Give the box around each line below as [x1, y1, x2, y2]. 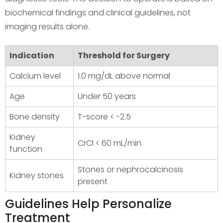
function [9, 143, 42, 155]
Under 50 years [78, 90, 136, 102]
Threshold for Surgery [78, 49, 170, 61]
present [78, 175, 108, 187]
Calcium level [9, 70, 61, 82]
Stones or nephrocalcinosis [78, 163, 183, 175]
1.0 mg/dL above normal [78, 70, 170, 82]
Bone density [9, 111, 60, 122]
